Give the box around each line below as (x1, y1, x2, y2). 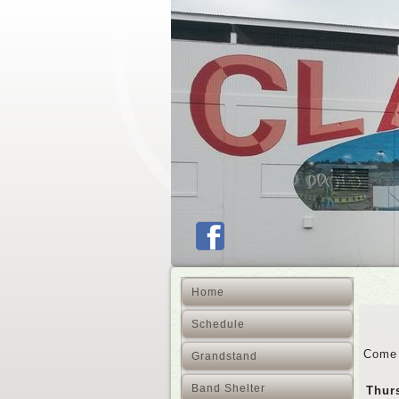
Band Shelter (191, 382, 265, 395)
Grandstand (191, 350, 257, 362)
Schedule (191, 318, 245, 330)
